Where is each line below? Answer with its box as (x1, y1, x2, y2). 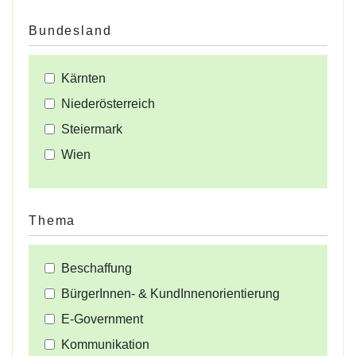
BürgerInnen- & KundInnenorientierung (61, 287, 280, 301)
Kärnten (61, 72, 106, 86)
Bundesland (29, 24, 112, 38)
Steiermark (61, 122, 122, 137)
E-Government (61, 312, 143, 327)
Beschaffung (61, 261, 132, 276)
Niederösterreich (61, 97, 155, 111)
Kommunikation (61, 338, 149, 352)
